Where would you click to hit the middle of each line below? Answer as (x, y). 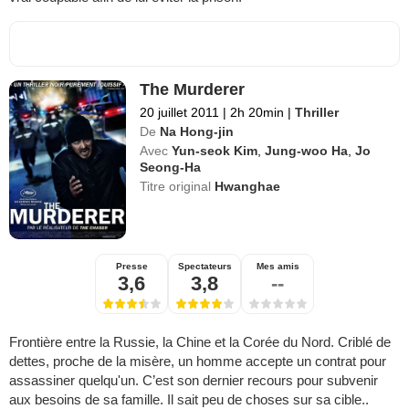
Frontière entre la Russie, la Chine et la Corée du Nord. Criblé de (200, 342)
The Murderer (193, 90)
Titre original (178, 187)
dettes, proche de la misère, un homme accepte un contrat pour (198, 362)
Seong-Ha (171, 168)
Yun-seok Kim (215, 151)
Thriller (317, 113)
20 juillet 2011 (180, 113)
